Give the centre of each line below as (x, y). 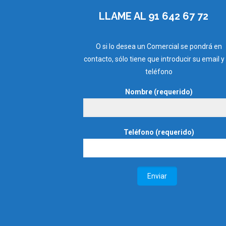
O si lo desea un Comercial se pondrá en (159, 46)
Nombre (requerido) (159, 92)
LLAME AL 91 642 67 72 (154, 16)
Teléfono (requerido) (159, 132)
